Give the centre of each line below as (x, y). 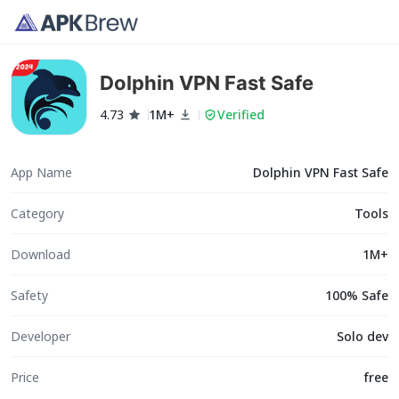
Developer (41, 336)
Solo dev (362, 336)
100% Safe (356, 295)
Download (41, 254)
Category (37, 213)
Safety (29, 295)
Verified (241, 114)
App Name (41, 172)
